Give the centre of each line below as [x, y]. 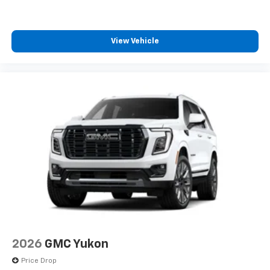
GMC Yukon [77, 244]
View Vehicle [135, 41]
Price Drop [39, 261]
